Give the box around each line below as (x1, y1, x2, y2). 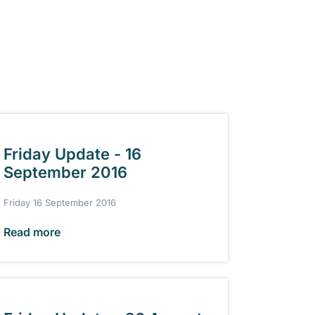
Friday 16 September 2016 (3, 196, 116, 208)
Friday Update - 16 (3, 145, 141, 163)
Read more (3, 224, 60, 239)
